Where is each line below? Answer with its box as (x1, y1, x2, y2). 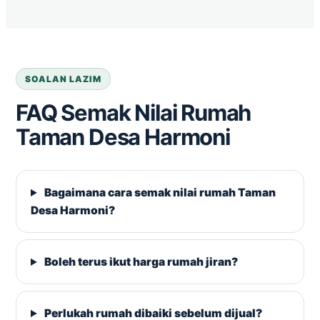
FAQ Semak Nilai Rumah (16, 99, 251, 126)
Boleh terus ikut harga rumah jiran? (42, 255, 239, 269)
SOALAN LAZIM (25, 73, 102, 84)
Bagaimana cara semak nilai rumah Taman (42, 186, 276, 199)
